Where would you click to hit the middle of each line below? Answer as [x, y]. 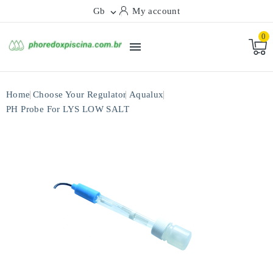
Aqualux [146, 94]
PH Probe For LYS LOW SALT [68, 109]
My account [156, 11]
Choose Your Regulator [80, 94]
